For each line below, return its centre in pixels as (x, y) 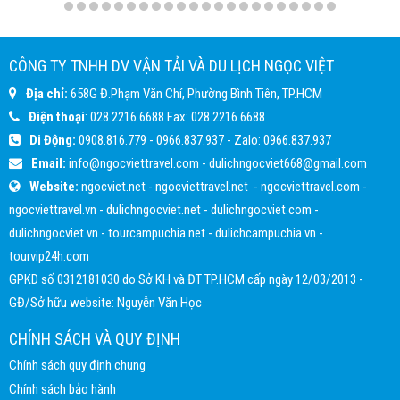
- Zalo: (244, 140)
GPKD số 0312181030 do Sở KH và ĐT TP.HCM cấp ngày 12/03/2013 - (186, 279)
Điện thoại (57, 117)
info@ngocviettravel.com (134, 163)
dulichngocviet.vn (54, 233)
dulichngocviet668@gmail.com (288, 163)
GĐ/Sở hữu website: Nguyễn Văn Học (105, 302)
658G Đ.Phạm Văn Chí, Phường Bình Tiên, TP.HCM (195, 93)
